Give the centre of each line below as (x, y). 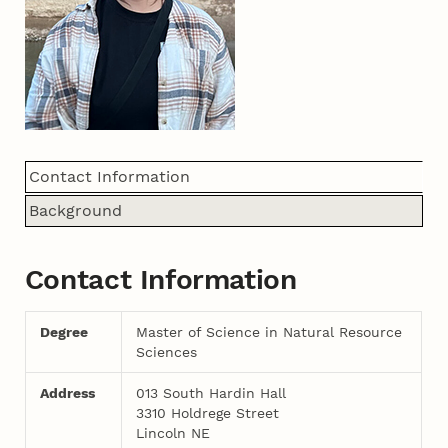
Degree (63, 332)
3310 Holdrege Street (207, 413)
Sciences (166, 352)
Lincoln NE (172, 433)
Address (67, 393)
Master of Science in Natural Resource (268, 332)
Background (76, 210)
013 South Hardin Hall (210, 393)
